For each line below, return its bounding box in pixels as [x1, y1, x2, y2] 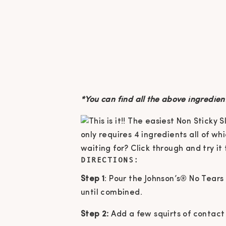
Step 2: [81, 210, 109, 219]
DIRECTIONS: [81, 155, 139, 164]
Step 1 [81, 175, 105, 184]
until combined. [81, 189, 143, 197]
